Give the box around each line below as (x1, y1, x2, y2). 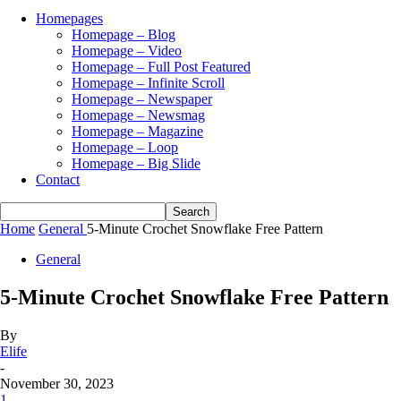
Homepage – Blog (72, 27, 175, 43)
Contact (36, 172, 80, 188)
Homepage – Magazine (72, 124, 203, 140)
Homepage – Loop (72, 140, 178, 156)
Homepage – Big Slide (72, 156, 200, 172)
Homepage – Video (72, 43, 182, 59)
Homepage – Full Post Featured (72, 59, 251, 75)
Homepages (36, 11, 103, 27)
